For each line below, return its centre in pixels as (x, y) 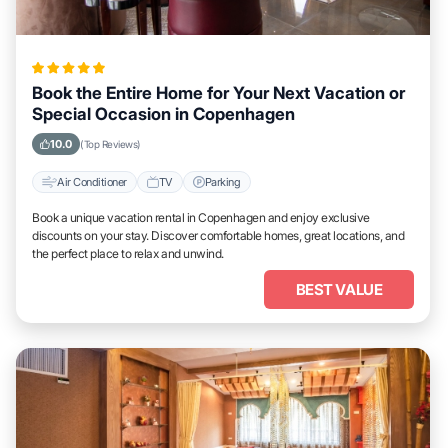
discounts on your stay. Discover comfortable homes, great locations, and (218, 235)
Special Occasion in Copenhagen (163, 114)
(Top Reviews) (110, 144)
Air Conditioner (92, 181)
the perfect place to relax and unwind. (128, 253)
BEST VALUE (339, 289)
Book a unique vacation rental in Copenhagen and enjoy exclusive (201, 217)
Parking (222, 181)
